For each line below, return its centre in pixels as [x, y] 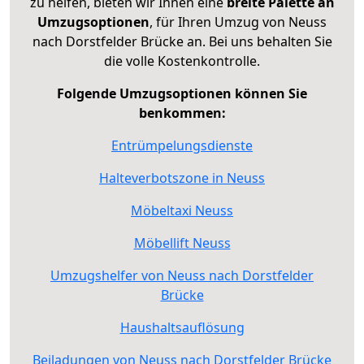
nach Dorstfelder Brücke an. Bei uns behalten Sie [182, 41]
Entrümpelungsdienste [182, 145]
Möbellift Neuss [182, 243]
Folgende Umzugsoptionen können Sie [182, 93]
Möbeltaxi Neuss [182, 210]
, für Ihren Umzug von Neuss [238, 22]
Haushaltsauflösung [182, 327]
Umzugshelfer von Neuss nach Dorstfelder [182, 275]
